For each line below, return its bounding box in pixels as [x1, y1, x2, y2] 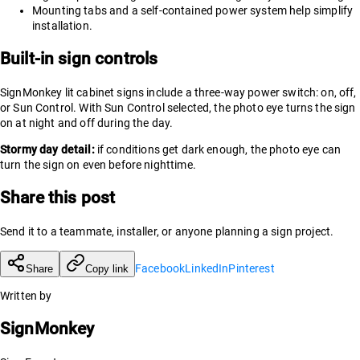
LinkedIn [185, 261, 229, 275]
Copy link [85, 262, 129, 275]
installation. [32, 19, 92, 33]
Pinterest [228, 261, 275, 275]
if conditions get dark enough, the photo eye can [94, 142, 342, 156]
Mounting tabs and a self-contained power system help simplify [32, 4, 354, 18]
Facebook [135, 261, 186, 275]
